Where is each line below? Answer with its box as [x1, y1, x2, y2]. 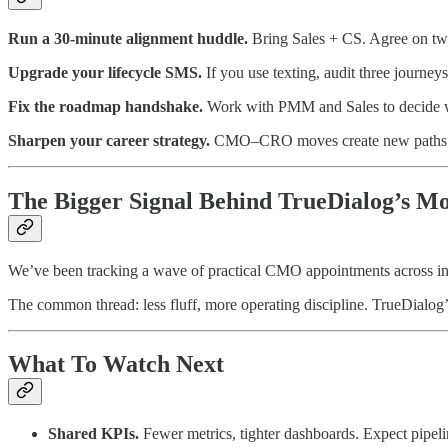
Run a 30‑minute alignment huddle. [8, 29, 248, 47]
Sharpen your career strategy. [8, 131, 210, 149]
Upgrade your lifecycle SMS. [8, 63, 202, 81]
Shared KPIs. [48, 425, 139, 443]
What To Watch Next [8, 351, 224, 378]
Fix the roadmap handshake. [8, 97, 203, 115]
